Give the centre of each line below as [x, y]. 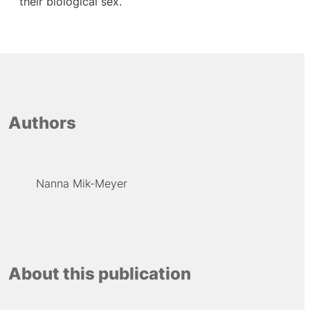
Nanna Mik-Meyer [81, 183]
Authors [42, 123]
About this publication [99, 274]
